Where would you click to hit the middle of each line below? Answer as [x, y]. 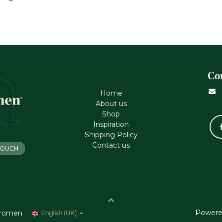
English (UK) [59, 213]
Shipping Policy [111, 135]
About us [111, 104]
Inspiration [111, 125]
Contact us [111, 145]
